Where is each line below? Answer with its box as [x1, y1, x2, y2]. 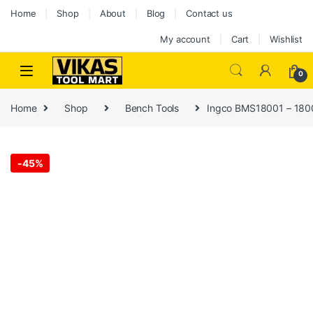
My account [160, 33, 210, 45]
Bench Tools [124, 101, 180, 114]
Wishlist [270, 33, 303, 45]
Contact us [186, 7, 233, 19]
